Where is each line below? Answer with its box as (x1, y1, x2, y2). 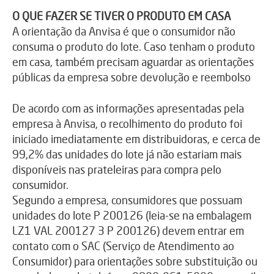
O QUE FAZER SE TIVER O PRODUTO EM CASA (12, 9, 231, 23)
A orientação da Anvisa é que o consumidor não (12, 24, 235, 38)
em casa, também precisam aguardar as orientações (12, 54, 254, 68)
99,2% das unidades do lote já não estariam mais (12, 147, 242, 161)
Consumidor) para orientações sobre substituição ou (12, 254, 257, 268)
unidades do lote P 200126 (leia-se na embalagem (12, 208, 251, 222)
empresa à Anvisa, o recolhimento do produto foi (12, 116, 242, 130)
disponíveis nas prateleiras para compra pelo (12, 162, 221, 176)
